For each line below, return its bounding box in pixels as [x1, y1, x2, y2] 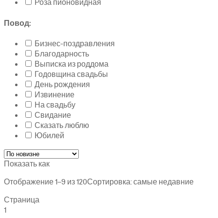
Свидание [35, 110, 71, 121]
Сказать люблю [35, 120, 89, 131]
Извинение [35, 90, 74, 100]
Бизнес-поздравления [35, 38, 115, 49]
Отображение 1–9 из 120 [4, 177, 87, 187]
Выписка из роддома [35, 59, 109, 70]
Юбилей [35, 130, 64, 141]
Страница [4, 195, 39, 205]
